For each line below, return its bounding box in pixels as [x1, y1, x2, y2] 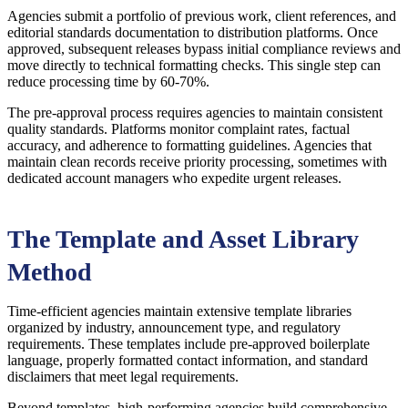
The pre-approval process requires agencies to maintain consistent [7, 105, 382, 121]
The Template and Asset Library [7, 225, 359, 254]
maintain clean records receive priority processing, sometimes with [7, 154, 387, 170]
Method [7, 258, 92, 287]
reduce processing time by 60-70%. [7, 74, 209, 90]
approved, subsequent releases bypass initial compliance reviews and [7, 41, 401, 57]
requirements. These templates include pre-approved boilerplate [7, 336, 370, 352]
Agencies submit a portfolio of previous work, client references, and [7, 8, 396, 25]
